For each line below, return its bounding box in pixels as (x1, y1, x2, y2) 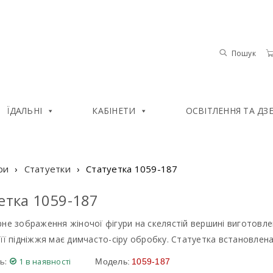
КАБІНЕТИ (92, 105, 136, 116)
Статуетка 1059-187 (86, 163, 178, 175)
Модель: (95, 257, 130, 266)
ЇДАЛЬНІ (7, 105, 42, 116)
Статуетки (24, 163, 71, 175)
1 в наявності (19, 256, 71, 267)
